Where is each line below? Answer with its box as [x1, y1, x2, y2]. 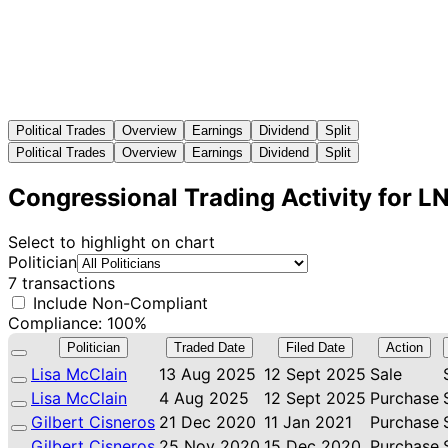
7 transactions [8, 272, 115, 293]
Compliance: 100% [8, 312, 147, 333]
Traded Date [174, 339, 245, 355]
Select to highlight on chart [8, 231, 215, 252]
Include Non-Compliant [28, 292, 208, 313]
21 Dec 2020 [159, 411, 256, 432]
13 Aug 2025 [159, 363, 256, 384]
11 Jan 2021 [264, 411, 352, 432]
